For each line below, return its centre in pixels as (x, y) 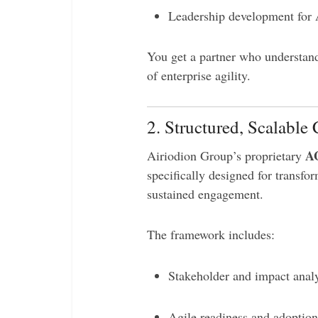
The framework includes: (211, 234)
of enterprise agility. (199, 75)
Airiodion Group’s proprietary (226, 155)
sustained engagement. (205, 194)
